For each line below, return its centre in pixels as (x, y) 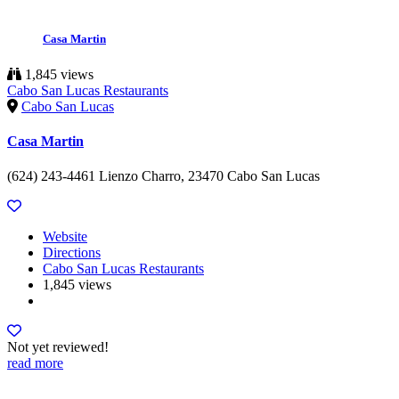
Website (65, 237)
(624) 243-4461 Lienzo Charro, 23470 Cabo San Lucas (163, 176)
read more (35, 363)
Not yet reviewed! (58, 347)
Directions (72, 253)
